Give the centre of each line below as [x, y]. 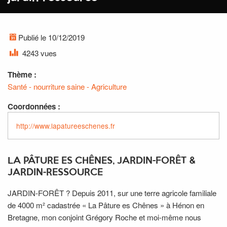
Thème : [22, 74]
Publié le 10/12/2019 [51, 37]
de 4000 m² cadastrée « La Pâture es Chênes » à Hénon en [106, 205]
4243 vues [38, 53]
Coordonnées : [34, 106]
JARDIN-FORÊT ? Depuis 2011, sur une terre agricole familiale [112, 193]
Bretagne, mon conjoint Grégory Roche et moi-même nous [104, 217]
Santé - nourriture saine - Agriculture [67, 86]
